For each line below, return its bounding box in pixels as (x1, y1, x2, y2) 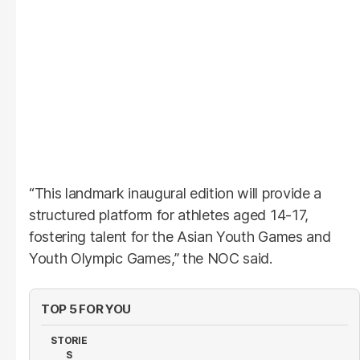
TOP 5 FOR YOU (41, 301, 132, 317)
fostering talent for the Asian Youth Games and (29, 227, 331, 245)
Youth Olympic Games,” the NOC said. (29, 249, 272, 267)
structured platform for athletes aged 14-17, (29, 206, 309, 223)
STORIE (51, 333, 88, 346)
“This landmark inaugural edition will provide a (29, 184, 321, 202)
